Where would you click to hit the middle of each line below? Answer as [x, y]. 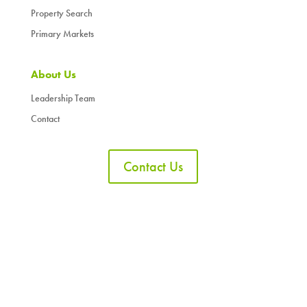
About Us [53, 75]
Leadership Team [63, 98]
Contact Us [153, 167]
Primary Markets [62, 34]
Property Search [61, 13]
